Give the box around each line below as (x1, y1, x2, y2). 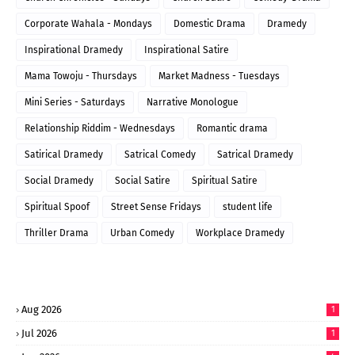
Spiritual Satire (192, 174, 258, 186)
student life (223, 200, 273, 212)
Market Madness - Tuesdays (158, 70, 280, 82)
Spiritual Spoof (25, 200, 90, 212)
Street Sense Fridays (111, 200, 201, 212)
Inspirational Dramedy (25, 44, 123, 55)
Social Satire (115, 174, 170, 186)
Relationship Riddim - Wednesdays (25, 122, 175, 134)
